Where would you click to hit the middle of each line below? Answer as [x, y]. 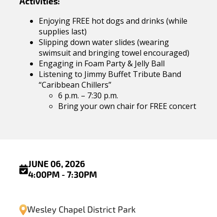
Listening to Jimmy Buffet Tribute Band [110, 74]
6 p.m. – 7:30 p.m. [88, 95]
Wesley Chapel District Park [82, 210]
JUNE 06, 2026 [57, 164]
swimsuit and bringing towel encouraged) [114, 53]
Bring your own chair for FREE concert [127, 106]
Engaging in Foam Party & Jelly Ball [102, 63]
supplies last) [63, 31]
